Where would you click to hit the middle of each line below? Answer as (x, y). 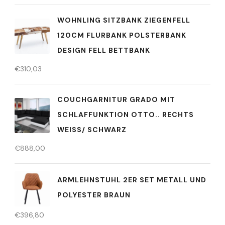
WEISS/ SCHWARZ (92, 129)
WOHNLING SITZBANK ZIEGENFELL (124, 20)
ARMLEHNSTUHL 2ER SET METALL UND (132, 180)
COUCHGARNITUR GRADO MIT (116, 99)
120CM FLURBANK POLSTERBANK (122, 35)
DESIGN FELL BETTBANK (104, 50)
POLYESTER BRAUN (94, 195)
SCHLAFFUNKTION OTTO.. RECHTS (126, 114)
